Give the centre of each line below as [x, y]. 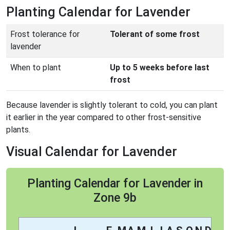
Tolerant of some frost [155, 34]
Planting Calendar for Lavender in [115, 183]
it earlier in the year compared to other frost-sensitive [104, 117]
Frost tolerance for [45, 34]
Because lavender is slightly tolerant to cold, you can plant [112, 105]
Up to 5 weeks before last [160, 67]
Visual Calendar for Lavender [92, 151]
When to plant [36, 67]
